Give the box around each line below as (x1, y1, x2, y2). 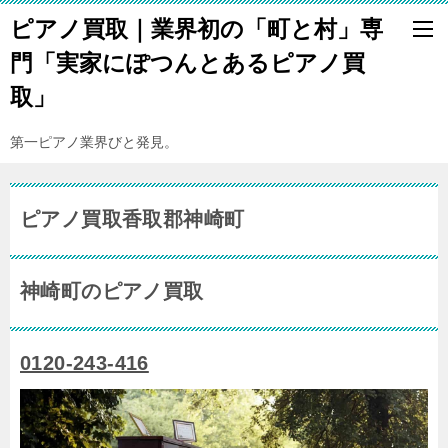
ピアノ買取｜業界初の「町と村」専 (10, 16, 383, 42)
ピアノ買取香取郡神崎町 (20, 208, 245, 230)
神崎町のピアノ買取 (20, 280, 204, 302)
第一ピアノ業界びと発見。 (10, 134, 178, 150)
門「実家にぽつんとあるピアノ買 (10, 50, 365, 76)
